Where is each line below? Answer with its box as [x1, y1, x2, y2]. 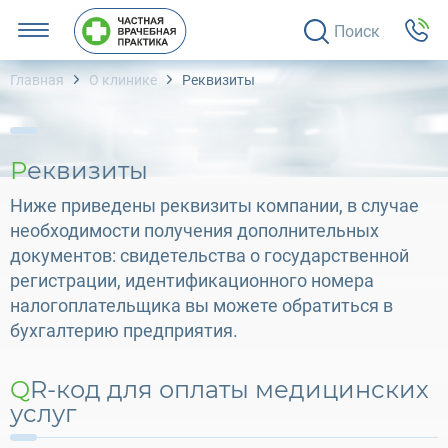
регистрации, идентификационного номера [10, 270, 374, 291]
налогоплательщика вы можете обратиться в [10, 295, 393, 316]
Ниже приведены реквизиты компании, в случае [10, 195, 419, 216]
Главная [10, 72, 64, 88]
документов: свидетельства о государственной [10, 245, 409, 266]
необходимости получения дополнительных [10, 220, 379, 241]
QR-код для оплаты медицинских [10, 375, 30, 404]
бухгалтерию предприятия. [10, 320, 242, 341]
